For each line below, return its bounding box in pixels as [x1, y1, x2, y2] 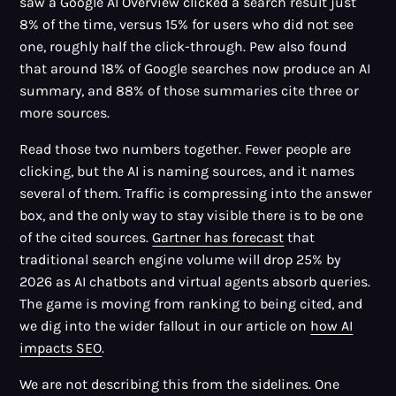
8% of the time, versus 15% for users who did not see [19, 16, 354, 34]
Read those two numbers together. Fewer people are [19, 141, 352, 158]
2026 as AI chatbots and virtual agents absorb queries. [19, 273, 371, 291]
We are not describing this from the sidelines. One [19, 376, 340, 393]
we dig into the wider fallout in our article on [19, 317, 311, 335]
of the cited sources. [19, 229, 153, 247]
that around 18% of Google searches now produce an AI [19, 60, 371, 78]
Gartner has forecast [152, 229, 285, 247]
